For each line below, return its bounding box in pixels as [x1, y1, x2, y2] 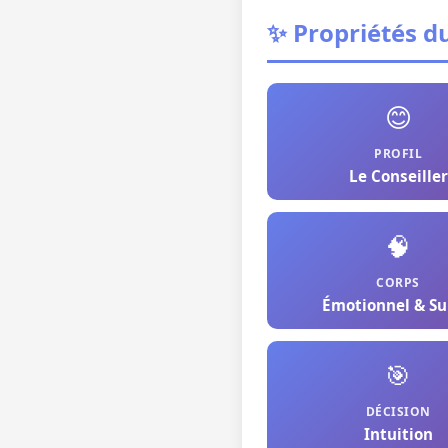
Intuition [363, 424, 433, 444]
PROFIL [374, 145, 422, 162]
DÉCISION [365, 403, 431, 420]
